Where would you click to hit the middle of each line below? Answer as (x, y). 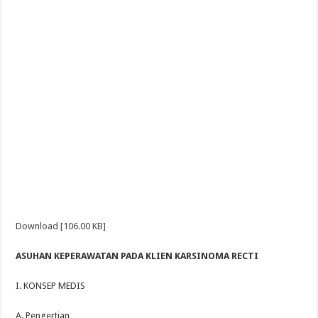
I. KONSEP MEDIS (51, 286)
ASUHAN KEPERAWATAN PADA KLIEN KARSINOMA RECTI (137, 256)
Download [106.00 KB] (61, 226)
